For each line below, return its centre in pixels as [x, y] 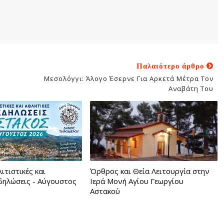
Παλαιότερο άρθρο [171, 66]
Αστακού [105, 191]
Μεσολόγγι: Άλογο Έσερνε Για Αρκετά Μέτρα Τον [128, 78]
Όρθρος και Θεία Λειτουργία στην [149, 171]
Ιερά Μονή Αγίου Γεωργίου [136, 181]
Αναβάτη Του [191, 88]
